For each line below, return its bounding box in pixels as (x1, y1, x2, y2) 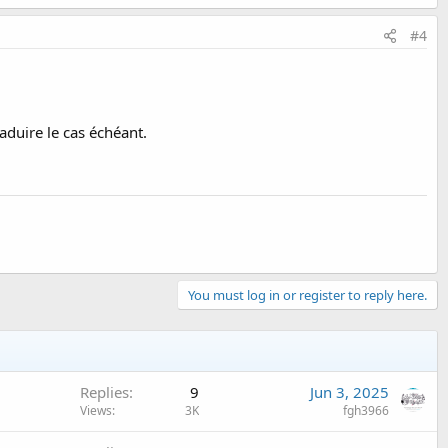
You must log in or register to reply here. (188, 285, 427, 304)
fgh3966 (343, 401, 389, 419)
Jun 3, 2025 (310, 381, 389, 402)
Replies (80, 381, 129, 402)
